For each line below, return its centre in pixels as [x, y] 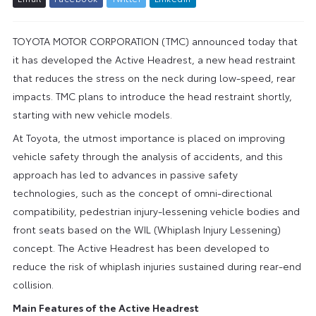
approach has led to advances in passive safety [125, 174]
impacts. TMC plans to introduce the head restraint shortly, [152, 96]
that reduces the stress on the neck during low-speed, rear [154, 77]
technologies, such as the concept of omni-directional [142, 192]
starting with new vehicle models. [92, 114]
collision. [33, 284]
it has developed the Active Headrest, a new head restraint [154, 59]
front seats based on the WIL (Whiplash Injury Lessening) [146, 229]
